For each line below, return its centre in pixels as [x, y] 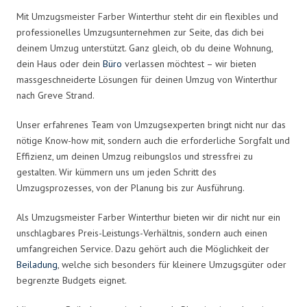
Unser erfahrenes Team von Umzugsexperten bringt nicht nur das [151, 124]
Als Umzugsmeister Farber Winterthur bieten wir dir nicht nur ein [148, 217]
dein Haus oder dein [60, 63]
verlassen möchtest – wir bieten [189, 63]
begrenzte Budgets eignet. [72, 280]
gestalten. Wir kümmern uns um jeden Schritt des [116, 172]
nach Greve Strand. [56, 95]
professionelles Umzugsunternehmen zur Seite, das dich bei [140, 32]
